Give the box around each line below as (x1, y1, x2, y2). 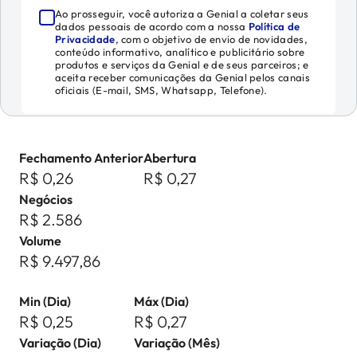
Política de (248, 20, 300, 33)
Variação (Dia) (19, 335, 101, 351)
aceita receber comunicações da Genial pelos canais (55, 71, 311, 84)
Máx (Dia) (134, 293, 189, 309)
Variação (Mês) (134, 335, 220, 351)
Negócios (19, 191, 73, 207)
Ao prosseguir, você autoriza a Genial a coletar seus (55, 7, 309, 20)
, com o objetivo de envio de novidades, (115, 33, 308, 45)
